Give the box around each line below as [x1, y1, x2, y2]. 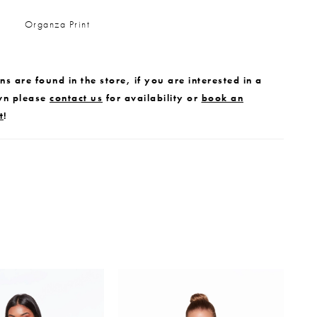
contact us [50, 91, 103, 104]
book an [201, 91, 243, 104]
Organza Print [24, 17, 90, 30]
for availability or [103, 91, 202, 104]
